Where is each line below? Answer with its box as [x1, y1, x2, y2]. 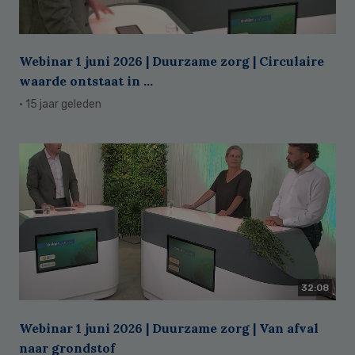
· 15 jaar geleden [19, 97, 101, 112]
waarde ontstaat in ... [19, 73, 153, 90]
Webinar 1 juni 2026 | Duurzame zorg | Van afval [19, 319, 319, 336]
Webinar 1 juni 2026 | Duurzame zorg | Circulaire [19, 53, 324, 70]
